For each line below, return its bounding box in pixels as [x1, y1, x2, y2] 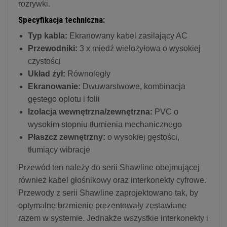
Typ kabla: [28, 31, 67, 40]
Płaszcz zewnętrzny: [28, 132, 105, 141]
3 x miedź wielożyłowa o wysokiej [78, 44, 201, 53]
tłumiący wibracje [28, 145, 90, 154]
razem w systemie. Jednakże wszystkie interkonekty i [18, 213, 208, 222]
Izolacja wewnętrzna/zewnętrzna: [28, 107, 153, 116]
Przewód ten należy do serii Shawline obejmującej [18, 163, 200, 172]
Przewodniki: [28, 44, 78, 53]
